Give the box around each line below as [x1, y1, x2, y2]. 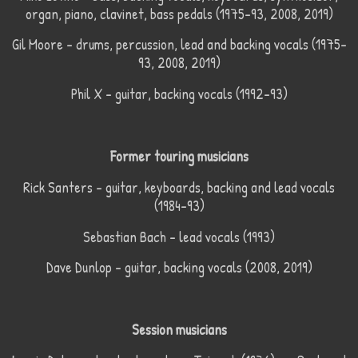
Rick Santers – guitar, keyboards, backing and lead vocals [23, 177, 335, 197]
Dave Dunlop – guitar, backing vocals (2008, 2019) [46, 257, 312, 278]
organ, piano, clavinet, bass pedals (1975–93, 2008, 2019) [25, 3, 333, 24]
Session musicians [131, 320, 227, 340]
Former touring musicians [109, 145, 249, 166]
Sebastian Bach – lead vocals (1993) [83, 226, 275, 247]
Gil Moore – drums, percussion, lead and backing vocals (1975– [11, 34, 347, 55]
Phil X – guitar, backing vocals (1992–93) [70, 84, 288, 105]
